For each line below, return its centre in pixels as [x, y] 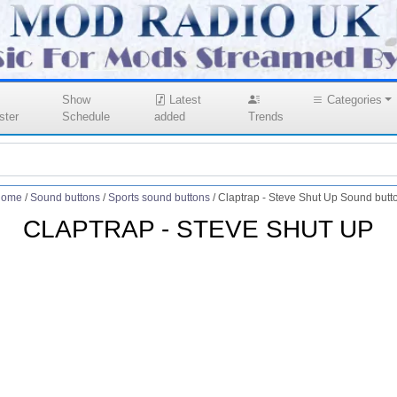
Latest [183, 100]
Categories [355, 100]
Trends [266, 117]
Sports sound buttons [159, 198]
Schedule [86, 117]
